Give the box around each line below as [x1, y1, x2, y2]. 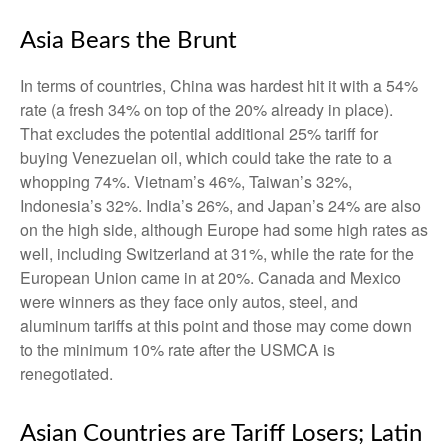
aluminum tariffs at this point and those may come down [20, 314, 412, 338]
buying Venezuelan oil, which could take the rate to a [20, 146, 392, 170]
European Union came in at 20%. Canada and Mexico [20, 266, 401, 290]
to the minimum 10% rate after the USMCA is [20, 338, 335, 362]
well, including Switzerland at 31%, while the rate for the [20, 242, 414, 266]
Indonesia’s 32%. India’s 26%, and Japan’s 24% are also [20, 194, 421, 218]
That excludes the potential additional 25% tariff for [20, 122, 378, 146]
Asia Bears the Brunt [20, 29, 237, 54]
